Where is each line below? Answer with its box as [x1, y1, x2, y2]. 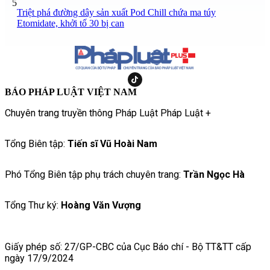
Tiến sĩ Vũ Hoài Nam [67, 137, 157, 149]
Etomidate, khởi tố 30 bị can [17, 17, 124, 28]
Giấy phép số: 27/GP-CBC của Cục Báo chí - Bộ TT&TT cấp [5, 240, 251, 253]
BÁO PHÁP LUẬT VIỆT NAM [5, 86, 137, 97]
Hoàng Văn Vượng [61, 199, 141, 211]
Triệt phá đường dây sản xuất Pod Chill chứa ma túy [17, 7, 216, 17]
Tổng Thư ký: [5, 199, 61, 211]
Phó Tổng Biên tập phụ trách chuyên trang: [5, 168, 183, 180]
